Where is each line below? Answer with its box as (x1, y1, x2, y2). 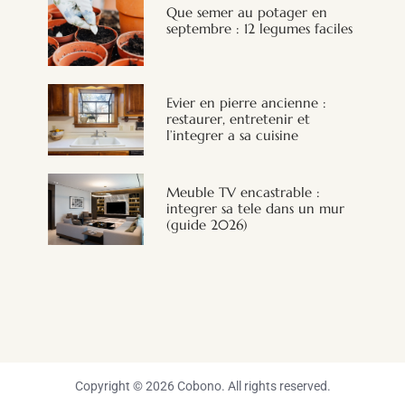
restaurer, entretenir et (165, 109, 310, 127)
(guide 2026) (165, 215, 248, 233)
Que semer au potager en (165, 4, 327, 22)
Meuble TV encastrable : (165, 183, 320, 201)
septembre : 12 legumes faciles (165, 20, 353, 38)
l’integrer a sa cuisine (165, 126, 298, 144)
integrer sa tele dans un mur (165, 199, 344, 217)
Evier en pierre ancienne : (165, 93, 326, 111)
